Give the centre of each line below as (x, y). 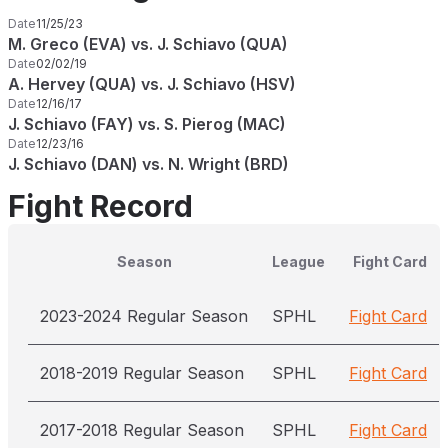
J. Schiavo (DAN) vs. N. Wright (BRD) (148, 164)
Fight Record (100, 206)
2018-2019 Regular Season (142, 373)
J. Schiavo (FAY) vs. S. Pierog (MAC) (147, 124)
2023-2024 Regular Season (144, 316)
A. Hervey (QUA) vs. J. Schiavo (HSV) (152, 84)
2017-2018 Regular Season (142, 430)
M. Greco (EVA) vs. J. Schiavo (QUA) (148, 44)
